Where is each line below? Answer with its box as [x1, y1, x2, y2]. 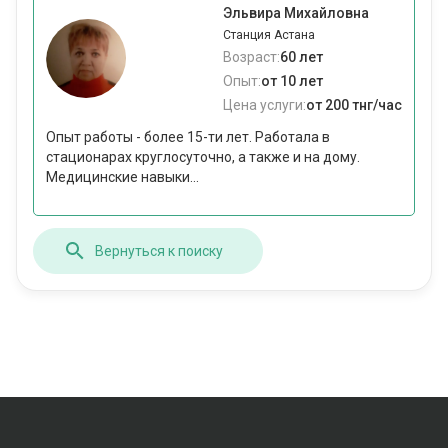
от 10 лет [261, 73, 323, 89]
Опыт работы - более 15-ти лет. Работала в [46, 129, 330, 145]
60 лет [280, 49, 323, 65]
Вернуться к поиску [95, 242, 223, 259]
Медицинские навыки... [46, 169, 199, 185]
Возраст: [223, 49, 280, 65]
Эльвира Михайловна [223, 5, 369, 21]
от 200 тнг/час [306, 97, 402, 113]
